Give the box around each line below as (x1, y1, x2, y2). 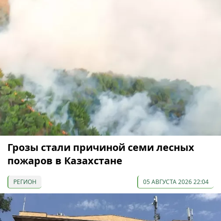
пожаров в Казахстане (7, 154, 122, 168)
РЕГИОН (13, 178, 37, 186)
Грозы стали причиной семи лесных (7, 141, 194, 154)
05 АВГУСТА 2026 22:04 (143, 178, 209, 186)
